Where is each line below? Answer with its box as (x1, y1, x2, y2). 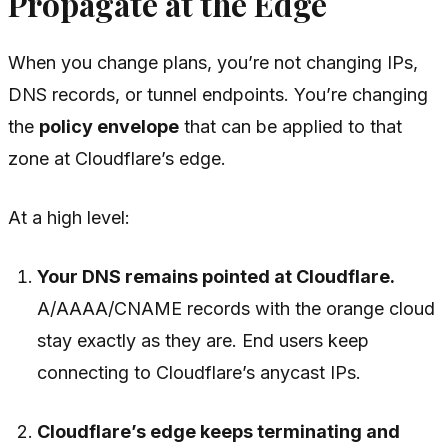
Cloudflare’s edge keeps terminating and (37, 420, 401, 442)
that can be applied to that (179, 115, 402, 137)
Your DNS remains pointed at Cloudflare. (37, 265, 396, 287)
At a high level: (8, 206, 130, 228)
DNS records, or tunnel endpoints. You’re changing (8, 83, 428, 105)
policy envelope (39, 115, 179, 137)
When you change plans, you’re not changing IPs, (8, 51, 418, 73)
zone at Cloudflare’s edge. (8, 147, 226, 169)
